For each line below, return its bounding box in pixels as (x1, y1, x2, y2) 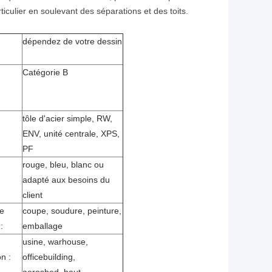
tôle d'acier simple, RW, (22, 114, 112, 124)
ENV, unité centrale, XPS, (22, 129, 120, 139)
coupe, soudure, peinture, (22, 206, 121, 216)
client (22, 190, 42, 200)
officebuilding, (22, 252, 75, 262)
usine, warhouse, (22, 237, 88, 247)
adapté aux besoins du (22, 175, 110, 185)
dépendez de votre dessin (22, 36, 122, 47)
